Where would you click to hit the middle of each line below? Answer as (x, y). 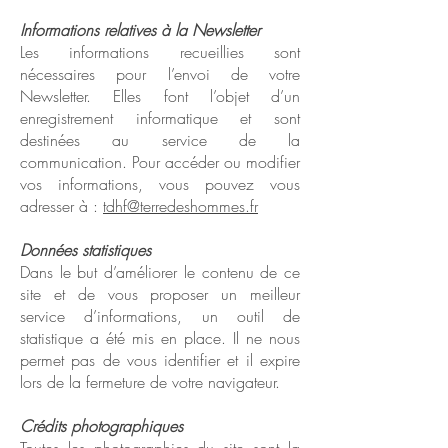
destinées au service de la (160, 140)
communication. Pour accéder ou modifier (160, 162)
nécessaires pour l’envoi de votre (160, 74)
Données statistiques (88, 250)
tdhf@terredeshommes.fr (180, 206)
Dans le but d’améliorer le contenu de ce (160, 272)
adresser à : (61, 206)
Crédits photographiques (104, 426)
